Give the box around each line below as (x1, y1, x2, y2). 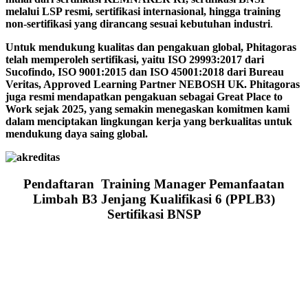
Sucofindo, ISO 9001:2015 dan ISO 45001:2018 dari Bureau (5, 66, 284, 78)
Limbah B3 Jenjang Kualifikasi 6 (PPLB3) (33, 191, 275, 206)
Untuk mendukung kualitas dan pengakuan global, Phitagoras (5, 41, 296, 54)
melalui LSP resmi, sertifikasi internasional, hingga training (5, 5, 280, 18)
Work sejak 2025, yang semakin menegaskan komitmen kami (5, 103, 289, 115)
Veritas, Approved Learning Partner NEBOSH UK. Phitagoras (5, 78, 300, 91)
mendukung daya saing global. (5, 128, 148, 140)
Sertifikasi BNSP (107, 206, 201, 221)
